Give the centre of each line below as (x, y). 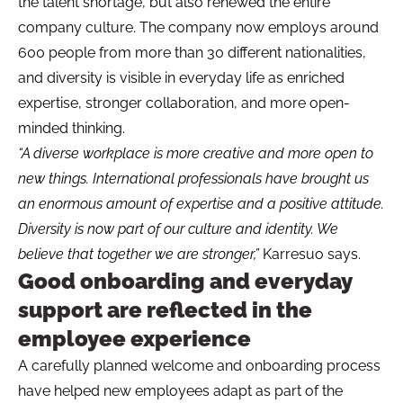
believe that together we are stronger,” (140, 254)
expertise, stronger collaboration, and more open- (184, 103)
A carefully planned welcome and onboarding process (199, 365)
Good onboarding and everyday (185, 281)
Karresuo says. (312, 254)
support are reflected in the (165, 309)
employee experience (134, 338)
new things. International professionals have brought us (193, 178)
